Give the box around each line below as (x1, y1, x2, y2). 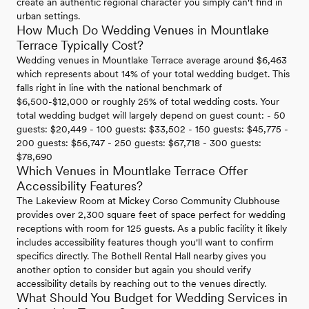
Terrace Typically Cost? (17, 38, 143, 53)
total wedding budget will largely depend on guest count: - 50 (17, 110, 286, 121)
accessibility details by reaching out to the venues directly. (17, 278, 266, 290)
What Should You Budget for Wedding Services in (17, 290, 288, 306)
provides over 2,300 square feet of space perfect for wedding (17, 209, 286, 221)
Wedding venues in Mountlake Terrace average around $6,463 (17, 54, 287, 66)
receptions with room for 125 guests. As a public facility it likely (17, 223, 287, 235)
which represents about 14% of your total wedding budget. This (17, 68, 290, 80)
